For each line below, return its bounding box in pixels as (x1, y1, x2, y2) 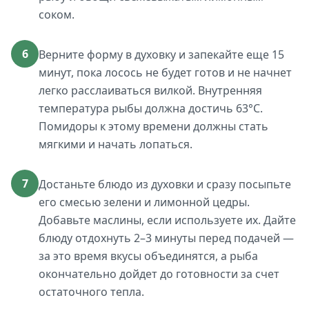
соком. (39, 7, 74, 22)
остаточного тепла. (39, 284, 144, 299)
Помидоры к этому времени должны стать (39, 119, 268, 134)
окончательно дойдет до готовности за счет (39, 266, 279, 281)
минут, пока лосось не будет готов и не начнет (39, 65, 292, 80)
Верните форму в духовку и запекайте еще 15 (39, 47, 284, 62)
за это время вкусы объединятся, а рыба (39, 248, 258, 263)
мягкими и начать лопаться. (39, 137, 192, 152)
